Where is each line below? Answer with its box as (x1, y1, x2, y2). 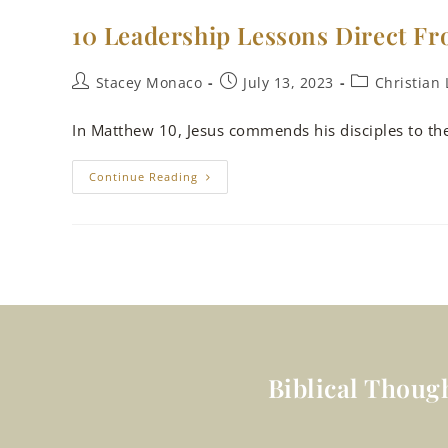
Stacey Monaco (95, 73, 202, 92)
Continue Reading (89, 169, 198, 184)
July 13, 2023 (243, 73, 334, 92)
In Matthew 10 (72, 120, 178, 140)
